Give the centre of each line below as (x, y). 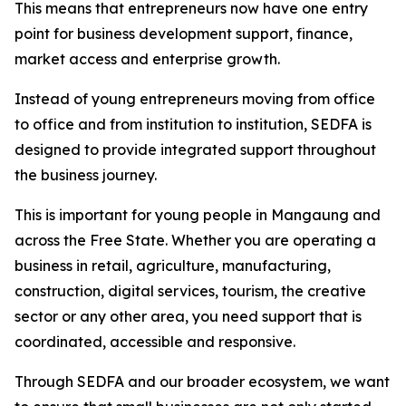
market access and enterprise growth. (147, 59)
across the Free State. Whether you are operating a (195, 240)
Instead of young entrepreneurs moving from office (195, 99)
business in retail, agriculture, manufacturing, (173, 266)
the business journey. (86, 175)
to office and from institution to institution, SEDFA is (193, 124)
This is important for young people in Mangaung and (198, 215)
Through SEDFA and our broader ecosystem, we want (202, 382)
